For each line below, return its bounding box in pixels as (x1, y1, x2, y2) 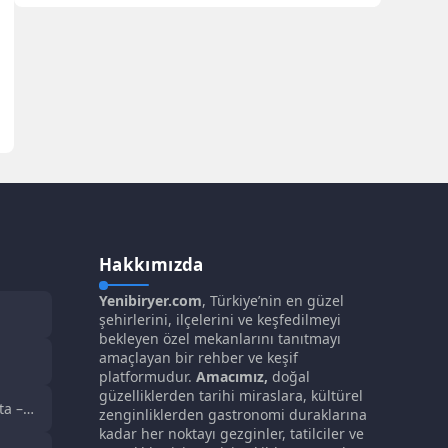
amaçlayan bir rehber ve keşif (98, 347, 298, 367)
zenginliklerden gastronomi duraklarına (98, 404, 367, 424)
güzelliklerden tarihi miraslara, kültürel (98, 385, 363, 405)
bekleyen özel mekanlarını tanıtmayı (98, 328, 341, 348)
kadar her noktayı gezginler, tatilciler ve (98, 423, 364, 443)
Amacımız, (195, 366, 268, 386)
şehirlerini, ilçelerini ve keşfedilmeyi (98, 309, 341, 329)
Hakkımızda (98, 252, 204, 276)
